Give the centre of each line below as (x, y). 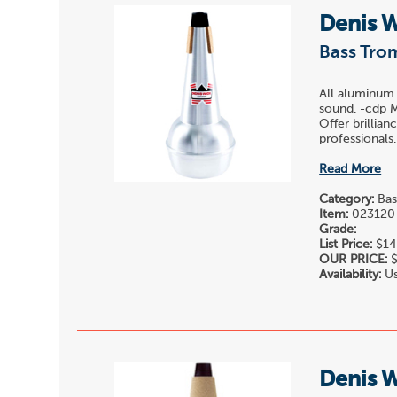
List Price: (346, 245)
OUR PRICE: (354, 260)
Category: (347, 200)
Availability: (350, 275)
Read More (350, 170)
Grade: (338, 230)
